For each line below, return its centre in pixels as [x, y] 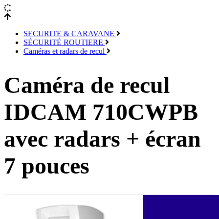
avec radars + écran [102, 139]
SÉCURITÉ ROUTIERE [64, 42]
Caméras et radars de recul [65, 51]
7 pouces [47, 166]
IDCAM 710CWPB [101, 112]
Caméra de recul [87, 85]
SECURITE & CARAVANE [70, 33]
